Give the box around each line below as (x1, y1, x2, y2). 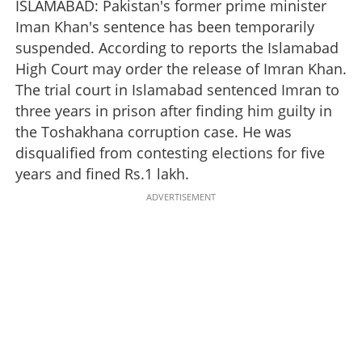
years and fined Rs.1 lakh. (15, 163, 189, 183)
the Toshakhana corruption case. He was (15, 121, 292, 141)
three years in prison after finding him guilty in (15, 100, 332, 120)
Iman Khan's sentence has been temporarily (15, 16, 314, 36)
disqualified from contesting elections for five (15, 142, 325, 162)
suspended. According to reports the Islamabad (15, 37, 339, 57)
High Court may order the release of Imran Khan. (15, 58, 347, 78)
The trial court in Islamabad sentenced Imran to (15, 79, 339, 99)
